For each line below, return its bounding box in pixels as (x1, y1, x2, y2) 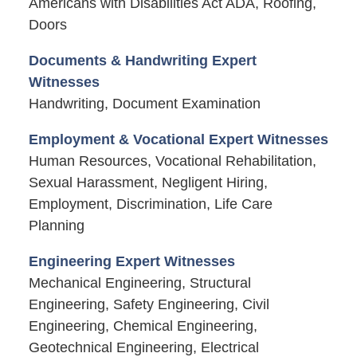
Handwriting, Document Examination (28, 95, 261, 112)
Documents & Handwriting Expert (28, 52, 257, 69)
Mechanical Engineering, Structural (28, 274, 251, 291)
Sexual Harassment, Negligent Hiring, (28, 174, 268, 190)
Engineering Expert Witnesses (28, 253, 235, 269)
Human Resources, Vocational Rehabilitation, (28, 152, 316, 169)
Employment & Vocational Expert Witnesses (28, 131, 328, 147)
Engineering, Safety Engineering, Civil (28, 296, 269, 312)
